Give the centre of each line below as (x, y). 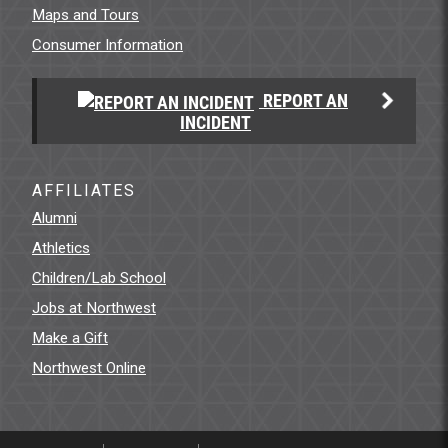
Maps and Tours (85, 15)
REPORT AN (303, 100)
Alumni (54, 217)
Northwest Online (89, 367)
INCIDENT (215, 122)
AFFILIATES (84, 190)
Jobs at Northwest (94, 307)
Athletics (61, 247)
